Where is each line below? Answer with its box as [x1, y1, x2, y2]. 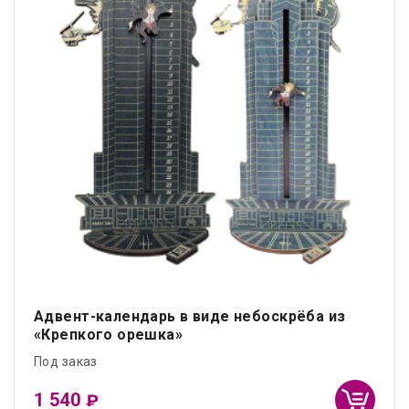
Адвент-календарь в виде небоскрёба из [34, 308, 346, 326]
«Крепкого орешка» [34, 326, 184, 344]
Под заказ [34, 354, 98, 370]
